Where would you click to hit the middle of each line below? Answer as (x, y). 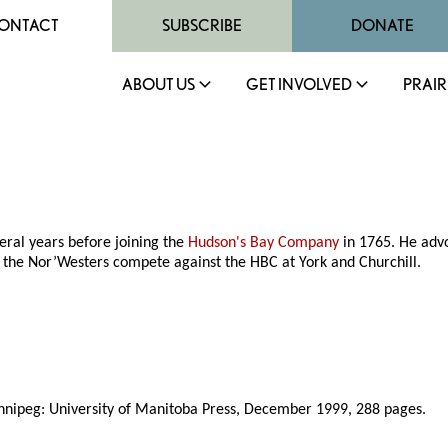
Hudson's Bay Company (264, 243)
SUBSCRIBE (202, 25)
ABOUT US (158, 84)
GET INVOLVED (299, 84)
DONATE (382, 25)
